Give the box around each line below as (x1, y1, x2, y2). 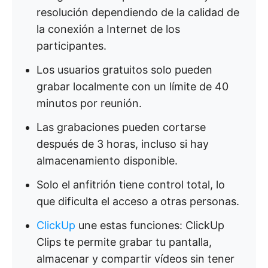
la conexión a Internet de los (36, 23, 180, 35)
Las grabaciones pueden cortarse (36, 121, 206, 133)
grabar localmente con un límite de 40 (36, 80, 229, 93)
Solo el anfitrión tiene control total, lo (36, 178, 225, 191)
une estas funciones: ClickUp (75, 219, 224, 232)
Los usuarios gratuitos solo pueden (36, 63, 212, 76)
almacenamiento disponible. (36, 154, 178, 167)
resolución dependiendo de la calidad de (36, 6, 239, 19)
